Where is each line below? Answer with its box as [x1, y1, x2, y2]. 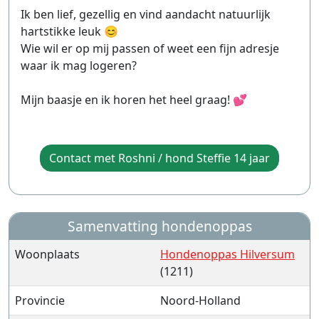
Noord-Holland [160, 293, 241, 308]
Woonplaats [15, 246, 80, 262]
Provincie [15, 293, 65, 308]
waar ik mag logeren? [21, 58, 137, 73]
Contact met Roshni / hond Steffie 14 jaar [49, 150, 270, 166]
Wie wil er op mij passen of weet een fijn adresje [21, 41, 279, 56]
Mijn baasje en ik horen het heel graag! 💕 [21, 92, 247, 108]
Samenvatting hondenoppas [67, 216, 252, 236]
